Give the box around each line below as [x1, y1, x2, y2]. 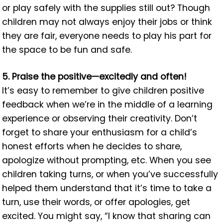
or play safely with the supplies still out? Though [2, 1, 211, 14]
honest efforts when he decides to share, [2, 140, 182, 153]
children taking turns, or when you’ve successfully [2, 168, 219, 181]
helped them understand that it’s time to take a [2, 182, 212, 195]
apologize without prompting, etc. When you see [2, 154, 212, 167]
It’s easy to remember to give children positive [2, 85, 205, 97]
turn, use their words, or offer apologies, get [2, 196, 191, 209]
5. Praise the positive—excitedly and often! [2, 71, 187, 83]
